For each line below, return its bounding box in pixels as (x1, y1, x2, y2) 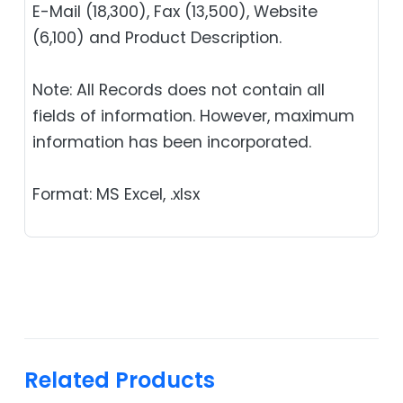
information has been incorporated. (32, 130, 311, 153)
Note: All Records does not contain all (32, 78, 325, 101)
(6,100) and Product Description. (32, 26, 282, 49)
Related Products (24, 364, 215, 395)
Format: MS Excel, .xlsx (32, 183, 200, 205)
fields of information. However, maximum (32, 104, 354, 127)
